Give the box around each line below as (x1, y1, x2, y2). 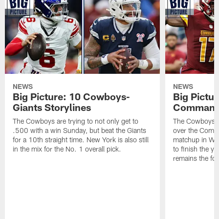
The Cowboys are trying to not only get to (13, 116, 139, 125)
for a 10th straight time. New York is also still (13, 135, 149, 144)
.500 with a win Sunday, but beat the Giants (13, 126, 147, 134)
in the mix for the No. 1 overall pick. (13, 144, 122, 153)
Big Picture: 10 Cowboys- (13, 90, 131, 102)
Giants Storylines (13, 101, 91, 113)
